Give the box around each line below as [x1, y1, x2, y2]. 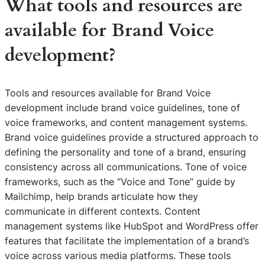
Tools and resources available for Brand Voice [5, 87, 211, 99]
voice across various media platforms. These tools [5, 250, 231, 262]
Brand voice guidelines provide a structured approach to [5, 131, 258, 144]
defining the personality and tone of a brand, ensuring [5, 146, 246, 159]
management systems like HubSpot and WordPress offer [5, 220, 258, 232]
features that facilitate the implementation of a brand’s [5, 235, 249, 247]
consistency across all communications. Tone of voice [5, 161, 247, 173]
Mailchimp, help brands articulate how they [5, 190, 198, 203]
